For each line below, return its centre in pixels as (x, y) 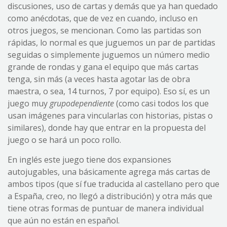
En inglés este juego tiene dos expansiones (89, 159)
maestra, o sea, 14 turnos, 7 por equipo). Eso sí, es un (109, 91)
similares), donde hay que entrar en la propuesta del (107, 127)
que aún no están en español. (64, 220)
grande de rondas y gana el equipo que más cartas (103, 67)
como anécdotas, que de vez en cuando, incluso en (103, 18)
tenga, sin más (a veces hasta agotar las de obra (99, 79)
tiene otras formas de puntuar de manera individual (106, 208)
